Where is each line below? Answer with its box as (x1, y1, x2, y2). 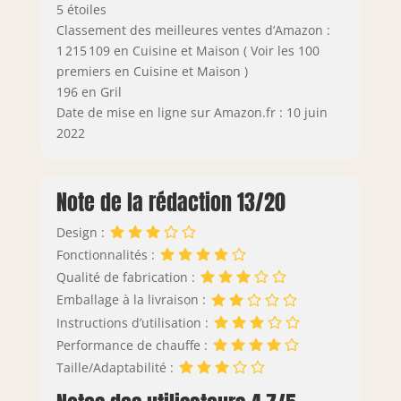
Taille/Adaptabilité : (55, 359, 177, 377)
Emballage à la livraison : (55, 291, 209, 309)
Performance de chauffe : (55, 336, 211, 354)
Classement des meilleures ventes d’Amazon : (55, 21, 330, 38)
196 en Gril (55, 82, 122, 100)
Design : (55, 223, 108, 241)
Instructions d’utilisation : (55, 313, 212, 331)
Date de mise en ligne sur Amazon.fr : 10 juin (55, 103, 328, 121)
